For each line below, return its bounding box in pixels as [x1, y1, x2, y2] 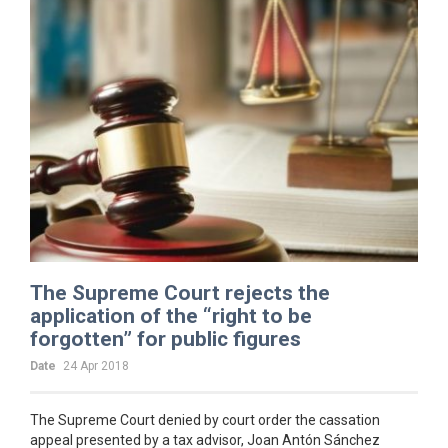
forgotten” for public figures [30, 326, 301, 351]
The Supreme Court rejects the [30, 280, 330, 305]
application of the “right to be [30, 303, 312, 328]
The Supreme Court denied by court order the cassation [30, 411, 380, 428]
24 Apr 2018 [63, 358, 129, 373]
